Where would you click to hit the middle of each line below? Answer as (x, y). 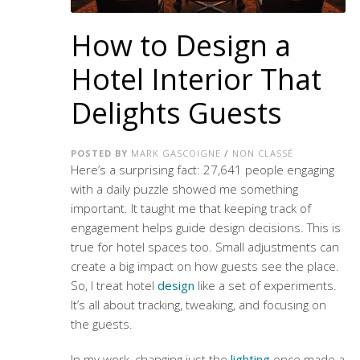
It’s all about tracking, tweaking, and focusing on (198, 305)
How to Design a (180, 46)
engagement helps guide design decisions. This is (205, 228)
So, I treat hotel (114, 286)
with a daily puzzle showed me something (184, 189)
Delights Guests (176, 113)
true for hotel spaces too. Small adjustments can (205, 247)
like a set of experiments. (265, 286)
